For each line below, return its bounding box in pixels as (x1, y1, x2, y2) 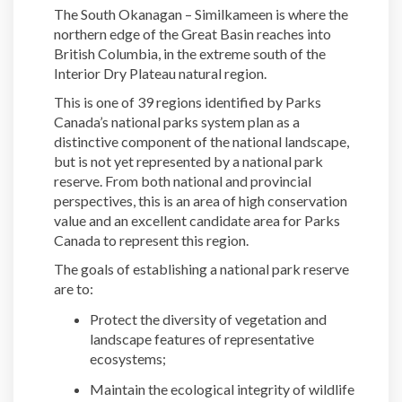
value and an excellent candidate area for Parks (54, 211, 340, 229)
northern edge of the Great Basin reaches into (54, 24, 331, 42)
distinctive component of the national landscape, (54, 132, 349, 150)
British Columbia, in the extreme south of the (54, 44, 326, 62)
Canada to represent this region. (54, 231, 249, 249)
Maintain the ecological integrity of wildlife (90, 380, 354, 398)
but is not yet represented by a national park (54, 152, 323, 170)
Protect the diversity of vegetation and (90, 310, 327, 328)
